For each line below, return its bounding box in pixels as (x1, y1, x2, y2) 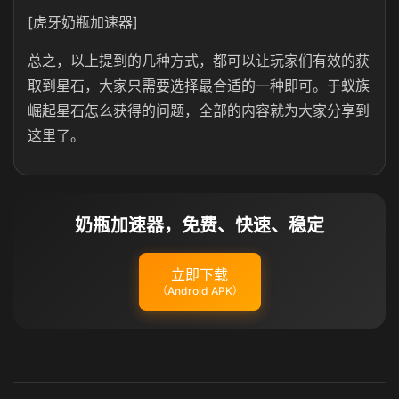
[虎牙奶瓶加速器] (28, 13, 138, 31)
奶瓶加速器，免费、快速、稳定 (75, 215, 324, 236)
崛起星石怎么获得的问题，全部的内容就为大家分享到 (28, 102, 370, 119)
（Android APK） (156, 284, 243, 297)
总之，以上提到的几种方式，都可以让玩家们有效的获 (28, 52, 370, 69)
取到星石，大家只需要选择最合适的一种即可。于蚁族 (28, 77, 370, 94)
